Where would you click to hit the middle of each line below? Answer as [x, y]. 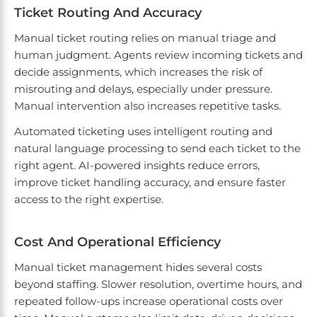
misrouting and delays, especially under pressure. [143, 89]
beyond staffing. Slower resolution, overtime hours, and [158, 284]
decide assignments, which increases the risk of [138, 72]
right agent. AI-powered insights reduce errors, [137, 166]
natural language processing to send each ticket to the [157, 149]
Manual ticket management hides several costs [138, 267]
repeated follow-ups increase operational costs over [149, 301]
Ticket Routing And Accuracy [108, 13]
